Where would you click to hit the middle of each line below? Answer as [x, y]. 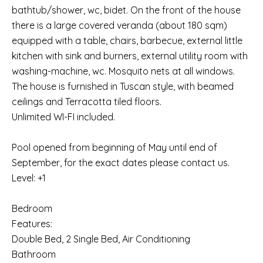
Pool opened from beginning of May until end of [114, 147]
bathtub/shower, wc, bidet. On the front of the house [126, 10]
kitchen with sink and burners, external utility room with [130, 56]
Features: [32, 224]
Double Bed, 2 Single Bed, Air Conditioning [101, 239]
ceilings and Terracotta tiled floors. [87, 102]
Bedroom [32, 208]
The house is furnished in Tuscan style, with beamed [123, 86]
